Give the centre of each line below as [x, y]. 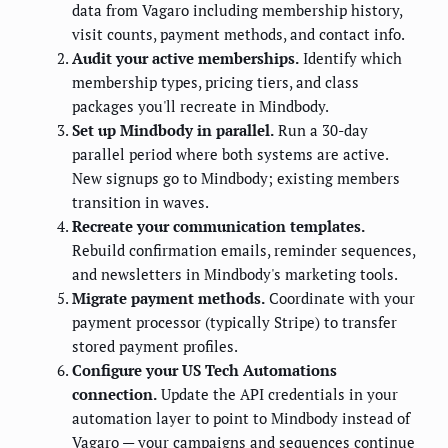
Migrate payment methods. [168, 297]
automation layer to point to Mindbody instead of [241, 417]
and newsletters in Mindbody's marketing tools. [235, 273]
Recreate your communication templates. [218, 225]
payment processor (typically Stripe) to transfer [234, 321]
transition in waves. [140, 201]
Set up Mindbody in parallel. [173, 129]
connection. [114, 393]
